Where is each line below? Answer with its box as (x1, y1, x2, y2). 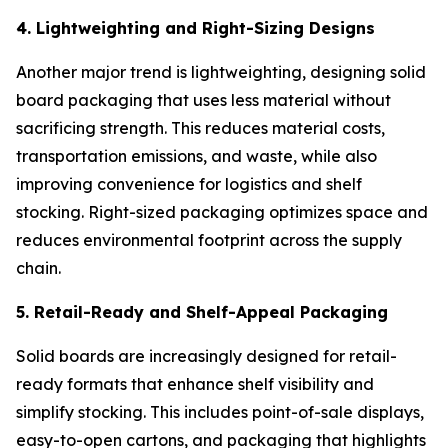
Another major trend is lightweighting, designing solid (16, 62, 426, 83)
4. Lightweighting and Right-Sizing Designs (16, 18, 375, 39)
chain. (16, 258, 65, 279)
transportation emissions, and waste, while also (16, 146, 377, 167)
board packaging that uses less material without (16, 90, 391, 111)
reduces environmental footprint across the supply (16, 230, 402, 251)
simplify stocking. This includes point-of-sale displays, (16, 402, 424, 423)
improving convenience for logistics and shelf (16, 174, 362, 195)
